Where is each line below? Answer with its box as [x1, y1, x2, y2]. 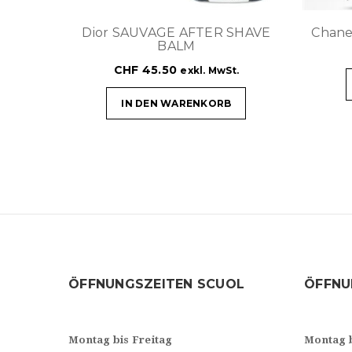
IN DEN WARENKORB [121, 97, 232, 109]
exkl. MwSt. [180, 64, 240, 76]
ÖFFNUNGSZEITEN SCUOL [68, 276, 244, 291]
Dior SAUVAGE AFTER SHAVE [82, 24, 271, 40]
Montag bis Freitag [68, 333, 173, 346]
